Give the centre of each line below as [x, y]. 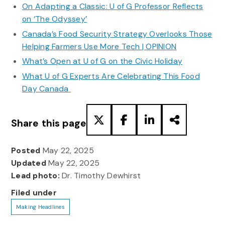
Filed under [34, 193]
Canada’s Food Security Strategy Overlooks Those [117, 34]
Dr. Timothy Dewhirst [100, 176]
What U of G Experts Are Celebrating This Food [111, 76]
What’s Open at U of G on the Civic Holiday [102, 61]
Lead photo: [35, 176]
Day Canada [46, 88]
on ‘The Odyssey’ [54, 19]
